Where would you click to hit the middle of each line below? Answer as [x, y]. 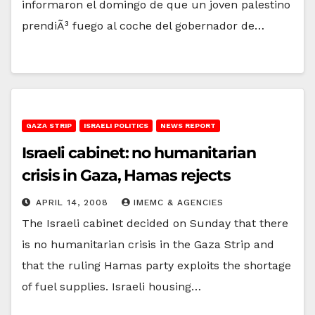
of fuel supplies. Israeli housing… [111, 286]
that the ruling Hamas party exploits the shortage [156, 265]
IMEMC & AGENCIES [179, 202]
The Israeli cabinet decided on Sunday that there [155, 223]
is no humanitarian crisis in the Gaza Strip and [148, 244]
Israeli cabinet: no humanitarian [139, 153]
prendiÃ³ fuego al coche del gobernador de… [143, 25]
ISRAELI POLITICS [116, 125]
